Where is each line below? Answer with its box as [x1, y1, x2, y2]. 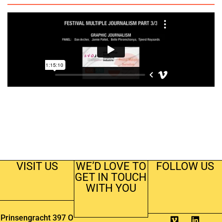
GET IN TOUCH [75, 170, 147, 183]
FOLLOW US [156, 160, 214, 172]
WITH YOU [85, 181, 136, 194]
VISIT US [16, 160, 58, 172]
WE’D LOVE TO [75, 160, 146, 172]
